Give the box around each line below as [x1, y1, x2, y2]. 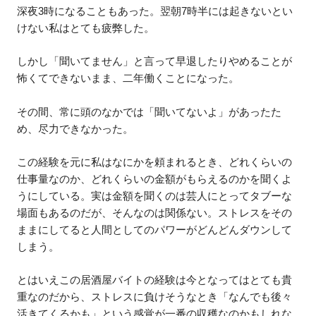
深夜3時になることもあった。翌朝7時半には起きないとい [17, 4, 293, 17]
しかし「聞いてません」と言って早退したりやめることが [17, 55, 293, 68]
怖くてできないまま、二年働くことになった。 [17, 72, 240, 85]
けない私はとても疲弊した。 [17, 21, 155, 34]
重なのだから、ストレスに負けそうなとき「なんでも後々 [17, 291, 293, 303]
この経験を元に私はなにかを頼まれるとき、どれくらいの [17, 155, 293, 168]
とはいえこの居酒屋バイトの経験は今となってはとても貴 [17, 274, 293, 286]
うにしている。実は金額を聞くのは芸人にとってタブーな [17, 189, 293, 202]
